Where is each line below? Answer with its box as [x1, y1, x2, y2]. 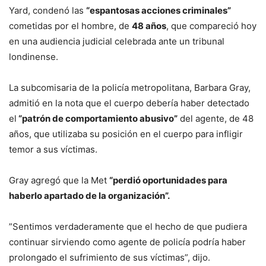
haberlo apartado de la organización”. [9, 189, 170, 201]
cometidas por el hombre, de [9, 20, 132, 31]
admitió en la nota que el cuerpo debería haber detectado [9, 97, 249, 109]
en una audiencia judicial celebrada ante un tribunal [9, 35, 224, 47]
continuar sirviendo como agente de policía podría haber [9, 236, 246, 248]
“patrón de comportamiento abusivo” [17, 112, 178, 124]
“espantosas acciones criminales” [86, 4, 231, 16]
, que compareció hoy [166, 20, 256, 31]
